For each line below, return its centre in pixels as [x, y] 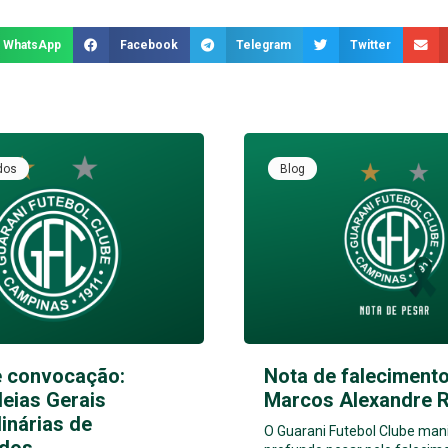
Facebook [148, 45]
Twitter [371, 45]
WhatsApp [31, 45]
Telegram [264, 45]
